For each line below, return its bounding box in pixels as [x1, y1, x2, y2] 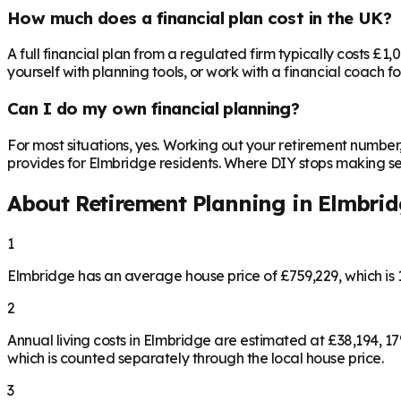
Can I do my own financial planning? [7, 98, 300, 119]
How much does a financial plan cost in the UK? [7, 6, 392, 29]
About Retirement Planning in [7, 189, 319, 217]
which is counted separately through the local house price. [7, 348, 384, 367]
